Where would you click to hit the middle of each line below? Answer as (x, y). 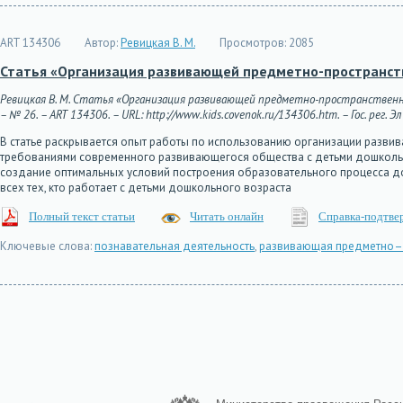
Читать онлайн (227, 216)
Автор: (101, 43)
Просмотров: (253, 43)
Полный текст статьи (82, 216)
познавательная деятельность (175, 246)
